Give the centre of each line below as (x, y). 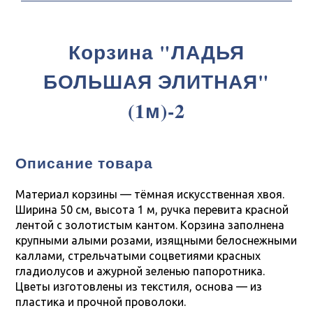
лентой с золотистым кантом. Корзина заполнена (150, 225)
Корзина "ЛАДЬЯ (156, 52)
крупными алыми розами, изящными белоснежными (156, 240)
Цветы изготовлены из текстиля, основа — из (139, 286)
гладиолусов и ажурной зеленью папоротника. (140, 271)
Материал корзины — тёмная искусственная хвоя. (150, 194)
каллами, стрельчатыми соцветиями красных (138, 256)
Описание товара (85, 163)
